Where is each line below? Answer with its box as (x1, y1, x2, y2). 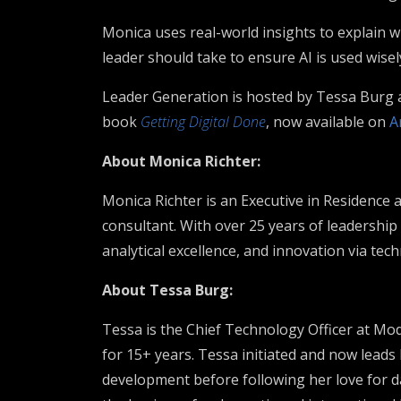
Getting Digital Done (141, 112, 266, 132)
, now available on (266, 112, 389, 132)
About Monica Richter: (102, 151, 260, 171)
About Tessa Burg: (102, 280, 233, 300)
